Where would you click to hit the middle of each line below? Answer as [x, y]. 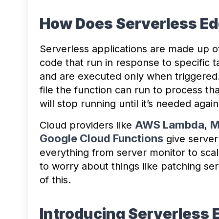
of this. [57, 180]
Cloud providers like [87, 125]
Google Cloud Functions [101, 138]
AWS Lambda [170, 124]
